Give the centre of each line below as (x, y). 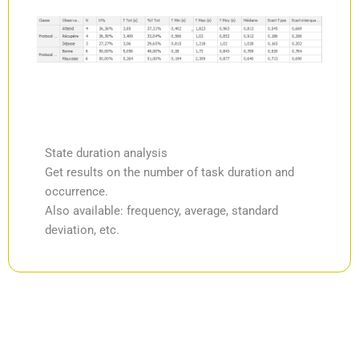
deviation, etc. (82, 230)
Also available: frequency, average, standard (161, 210)
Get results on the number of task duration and (169, 172)
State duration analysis (106, 153)
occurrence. (77, 191)
